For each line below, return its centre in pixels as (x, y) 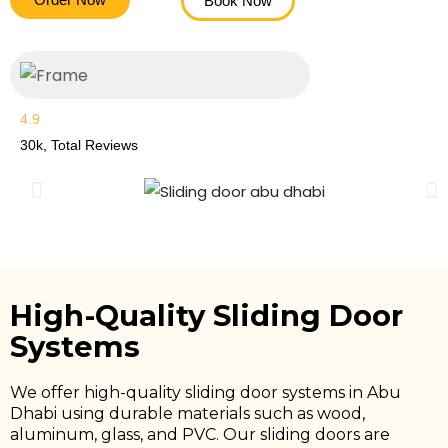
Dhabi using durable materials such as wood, (187, 413)
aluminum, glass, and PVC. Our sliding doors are (200, 434)
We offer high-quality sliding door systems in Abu (205, 392)
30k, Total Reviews (79, 145)
